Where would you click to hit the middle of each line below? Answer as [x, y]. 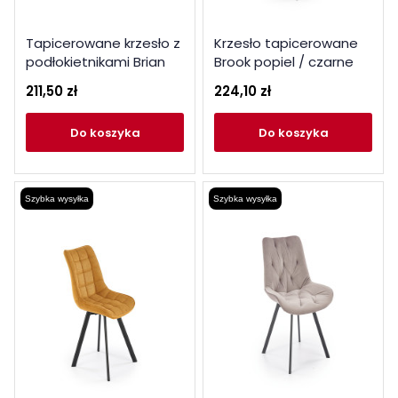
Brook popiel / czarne [284, 62]
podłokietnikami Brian [96, 62]
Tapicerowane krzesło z [103, 43]
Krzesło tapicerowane [286, 43]
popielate [58, 80]
